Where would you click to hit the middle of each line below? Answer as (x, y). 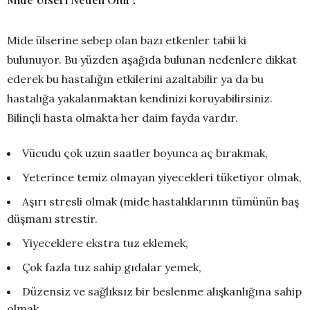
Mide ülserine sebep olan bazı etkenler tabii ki (127, 40)
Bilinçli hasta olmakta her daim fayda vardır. (122, 117)
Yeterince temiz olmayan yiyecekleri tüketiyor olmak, (162, 177)
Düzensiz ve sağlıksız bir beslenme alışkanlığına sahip (162, 291)
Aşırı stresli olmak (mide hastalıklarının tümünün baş (161, 201)
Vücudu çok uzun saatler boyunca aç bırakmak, (145, 153)
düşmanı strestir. (52, 218)
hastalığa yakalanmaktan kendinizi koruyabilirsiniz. (140, 98)
